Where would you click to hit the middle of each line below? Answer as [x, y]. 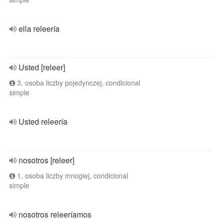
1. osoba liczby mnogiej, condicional [72, 175]
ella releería [39, 29]
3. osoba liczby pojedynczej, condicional [78, 83]
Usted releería [43, 121]
